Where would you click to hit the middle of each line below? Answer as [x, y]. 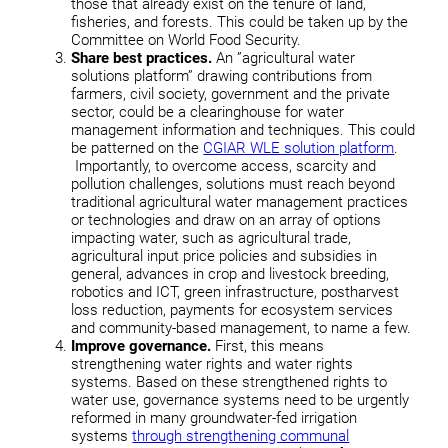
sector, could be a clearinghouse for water [208, 111]
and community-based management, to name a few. [241, 327]
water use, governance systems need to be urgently [240, 399]
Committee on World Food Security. [186, 39]
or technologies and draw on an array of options [226, 219]
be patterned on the [137, 147]
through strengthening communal [241, 435]
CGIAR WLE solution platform [299, 147]
